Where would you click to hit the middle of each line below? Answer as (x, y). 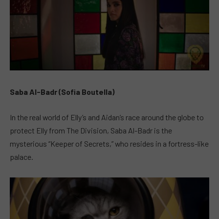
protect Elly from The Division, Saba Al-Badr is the (91, 130)
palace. (22, 156)
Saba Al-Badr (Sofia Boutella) (62, 92)
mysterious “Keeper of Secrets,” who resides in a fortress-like (109, 143)
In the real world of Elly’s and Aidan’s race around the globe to (107, 117)
